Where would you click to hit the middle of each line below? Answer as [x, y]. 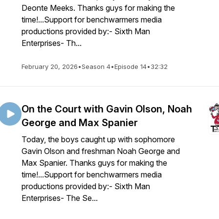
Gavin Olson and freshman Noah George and [101, 151]
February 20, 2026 [50, 66]
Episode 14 [131, 66]
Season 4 [96, 66]
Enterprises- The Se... [60, 198]
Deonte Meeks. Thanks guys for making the [98, 8]
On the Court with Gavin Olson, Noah [107, 109]
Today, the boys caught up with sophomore [98, 139]
